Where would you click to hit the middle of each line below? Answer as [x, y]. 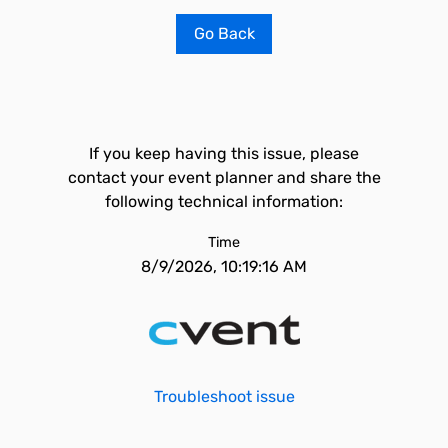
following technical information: [224, 201]
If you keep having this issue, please [224, 153]
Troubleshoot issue [224, 396]
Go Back [224, 33]
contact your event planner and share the [224, 177]
